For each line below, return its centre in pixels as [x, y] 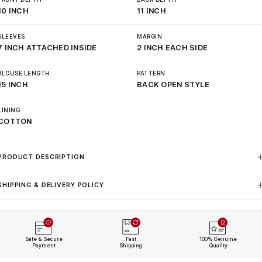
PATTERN [151, 73]
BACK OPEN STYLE [173, 85]
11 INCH [151, 11]
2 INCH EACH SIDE [173, 48]
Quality [218, 245]
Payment [44, 245]
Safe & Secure [44, 239]
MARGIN [149, 36]
